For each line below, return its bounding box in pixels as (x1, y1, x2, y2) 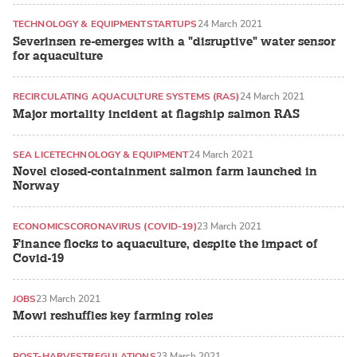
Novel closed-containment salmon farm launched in (13, 164, 317, 180)
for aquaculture (13, 48, 103, 64)
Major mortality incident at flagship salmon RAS (13, 106, 300, 122)
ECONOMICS (13, 220, 71, 233)
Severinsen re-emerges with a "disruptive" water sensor (13, 33, 335, 49)
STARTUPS (146, 18, 198, 31)
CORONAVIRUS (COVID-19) (70, 220, 197, 233)
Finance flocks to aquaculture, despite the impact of (13, 236, 318, 252)
